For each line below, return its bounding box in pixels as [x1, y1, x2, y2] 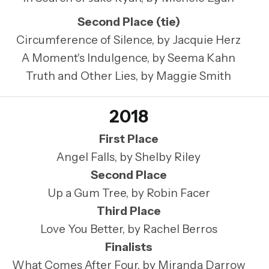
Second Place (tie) [77, 15, 180, 29]
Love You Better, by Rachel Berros [40, 222, 217, 236]
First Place [98, 131, 159, 146]
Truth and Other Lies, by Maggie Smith [26, 69, 231, 83]
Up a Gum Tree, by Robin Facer [47, 186, 210, 200]
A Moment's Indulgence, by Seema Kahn [22, 51, 235, 65]
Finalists [105, 240, 152, 254]
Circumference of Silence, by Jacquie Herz [16, 33, 241, 47]
